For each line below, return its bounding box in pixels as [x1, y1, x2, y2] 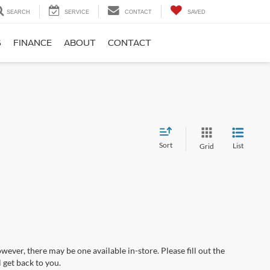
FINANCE [13, 38, 52, 48]
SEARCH [7, 8, 30, 15]
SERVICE [64, 8, 89, 15]
